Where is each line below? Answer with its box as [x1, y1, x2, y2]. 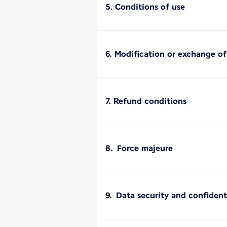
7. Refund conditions [105, 96, 186, 106]
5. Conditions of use [105, 2, 185, 12]
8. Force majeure [105, 143, 173, 153]
